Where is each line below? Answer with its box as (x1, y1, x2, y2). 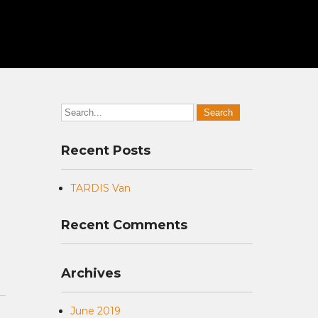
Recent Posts (61, 143, 150, 158)
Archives (61, 265, 121, 281)
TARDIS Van (70, 182, 131, 194)
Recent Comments (61, 217, 187, 233)
